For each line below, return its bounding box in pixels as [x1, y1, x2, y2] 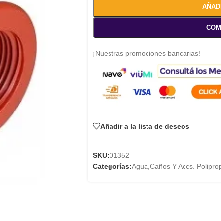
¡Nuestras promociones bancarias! [92, 49, 200, 57]
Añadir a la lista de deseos [100, 122, 189, 130]
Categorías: [92, 162, 132, 170]
